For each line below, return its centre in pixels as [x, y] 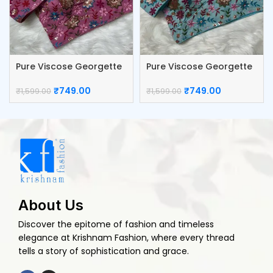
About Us [51, 205]
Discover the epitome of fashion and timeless [116, 224]
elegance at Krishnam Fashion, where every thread [126, 237]
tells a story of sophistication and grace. [104, 251]
